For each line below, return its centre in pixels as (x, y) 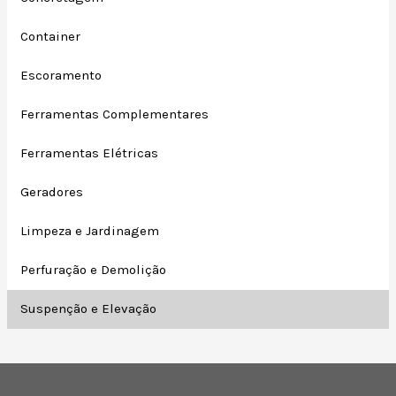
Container (51, 37)
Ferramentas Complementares (115, 114)
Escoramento (61, 76)
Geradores (52, 192)
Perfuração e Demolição (94, 270)
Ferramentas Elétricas (90, 153)
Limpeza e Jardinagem (90, 231)
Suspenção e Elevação (89, 309)
